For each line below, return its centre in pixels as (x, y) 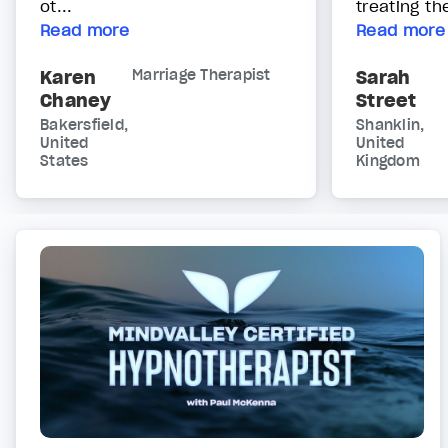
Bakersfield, (84, 125)
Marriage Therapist (201, 75)
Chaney (76, 101)
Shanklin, (390, 125)
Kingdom (388, 161)
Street (386, 101)
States (64, 161)
